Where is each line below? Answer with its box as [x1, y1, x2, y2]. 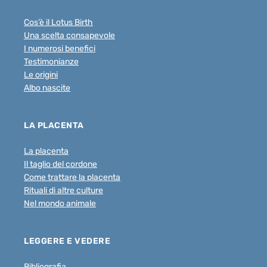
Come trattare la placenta [24, 172, 120, 182]
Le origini [24, 69, 58, 80]
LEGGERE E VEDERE [24, 235, 110, 246]
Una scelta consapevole [24, 30, 115, 41]
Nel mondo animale [24, 198, 96, 209]
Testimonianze [24, 56, 79, 67]
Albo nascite [24, 82, 70, 93]
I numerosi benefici [24, 43, 95, 54]
